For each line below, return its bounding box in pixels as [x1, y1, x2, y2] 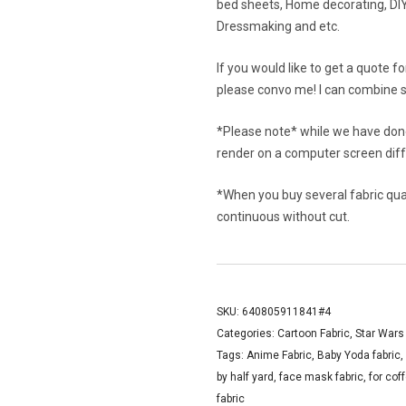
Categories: [217, 327, 277, 340]
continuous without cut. [217, 209, 350, 224]
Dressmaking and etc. [217, 19, 340, 34]
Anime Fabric [246, 349, 312, 362]
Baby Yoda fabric [317, 349, 401, 362]
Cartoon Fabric [277, 327, 350, 340]
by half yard [217, 371, 274, 383]
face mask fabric [279, 371, 363, 383]
